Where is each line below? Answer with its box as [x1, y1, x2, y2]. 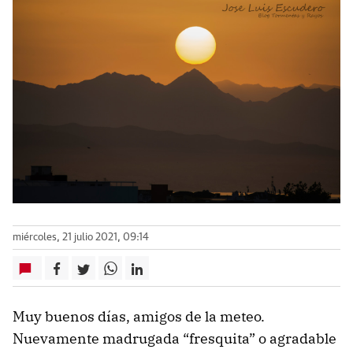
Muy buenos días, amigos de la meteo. [13, 307, 265, 326]
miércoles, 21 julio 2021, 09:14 [13, 232, 149, 243]
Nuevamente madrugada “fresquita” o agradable [13, 329, 336, 348]
